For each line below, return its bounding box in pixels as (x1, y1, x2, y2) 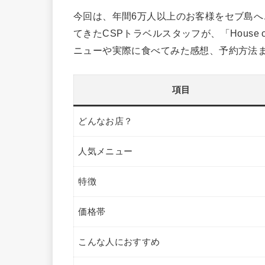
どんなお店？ (78, 116, 133, 126)
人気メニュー (78, 146, 133, 156)
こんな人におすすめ (78, 237, 160, 247)
